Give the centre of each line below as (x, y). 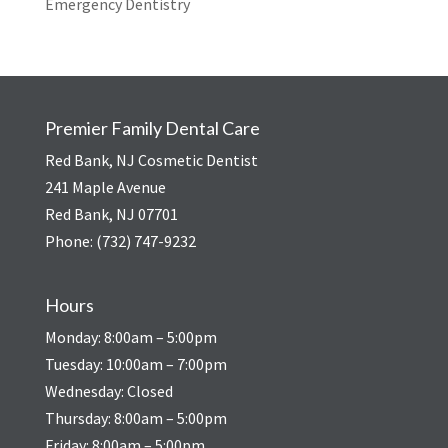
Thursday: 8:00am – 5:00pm (135, 418)
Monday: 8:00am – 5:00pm (130, 337)
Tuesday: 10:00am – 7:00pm (135, 364)
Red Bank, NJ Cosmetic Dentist (151, 159)
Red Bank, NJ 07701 (111, 213)
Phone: (70, 240)
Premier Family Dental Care (152, 127)
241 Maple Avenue (105, 186)
